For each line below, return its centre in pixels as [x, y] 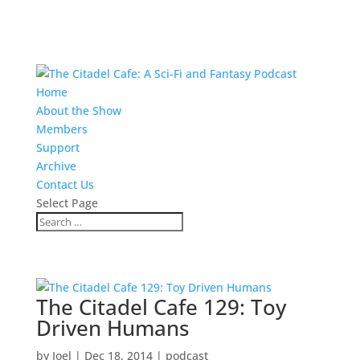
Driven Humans [112, 328]
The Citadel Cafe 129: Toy [161, 307]
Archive [56, 166]
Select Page [67, 203]
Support [57, 147]
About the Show [78, 110]
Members [61, 129]
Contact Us [65, 184]
